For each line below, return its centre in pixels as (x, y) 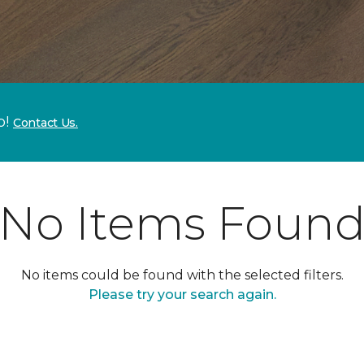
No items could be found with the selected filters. (182, 275)
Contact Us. (45, 123)
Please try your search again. (182, 295)
